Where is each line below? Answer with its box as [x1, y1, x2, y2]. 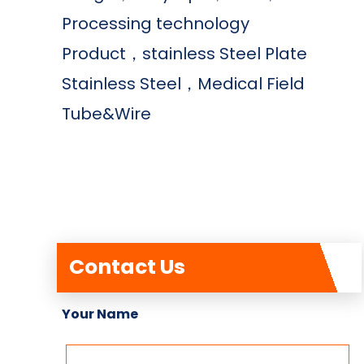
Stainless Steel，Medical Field [62, 72, 305, 96]
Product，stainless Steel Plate [62, 42, 307, 66]
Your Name [62, 304, 138, 323]
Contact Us [68, 252, 185, 281]
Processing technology [62, 12, 249, 36]
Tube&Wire [62, 102, 151, 126]
